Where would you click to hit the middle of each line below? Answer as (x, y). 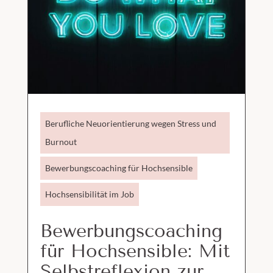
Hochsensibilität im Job (89, 194)
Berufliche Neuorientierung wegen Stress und (130, 124)
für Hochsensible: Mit (135, 251)
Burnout (61, 142)
